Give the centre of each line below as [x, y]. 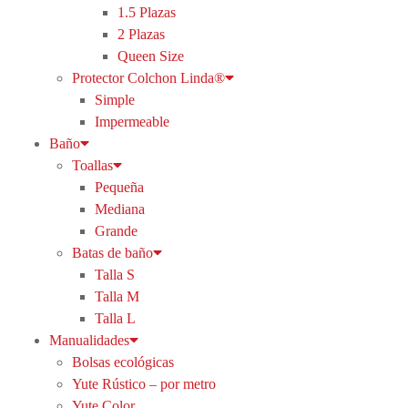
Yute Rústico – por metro [143, 384]
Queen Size [150, 56]
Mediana [119, 209]
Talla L [115, 318]
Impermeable [132, 122]
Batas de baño [112, 253]
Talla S [114, 275]
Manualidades [89, 340]
